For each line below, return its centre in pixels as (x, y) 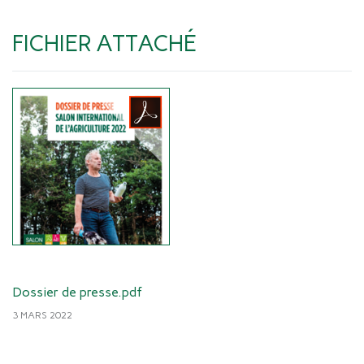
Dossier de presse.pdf (77, 292)
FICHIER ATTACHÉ (104, 43)
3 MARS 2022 (42, 315)
